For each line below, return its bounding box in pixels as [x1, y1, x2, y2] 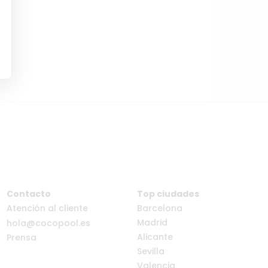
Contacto [6, 188, 51, 200]
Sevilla [137, 245, 165, 258]
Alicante [137, 231, 173, 243]
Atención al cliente [6, 202, 88, 215]
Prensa [6, 232, 36, 244]
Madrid [137, 217, 168, 229]
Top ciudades [137, 188, 200, 200]
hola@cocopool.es [6, 217, 90, 230]
